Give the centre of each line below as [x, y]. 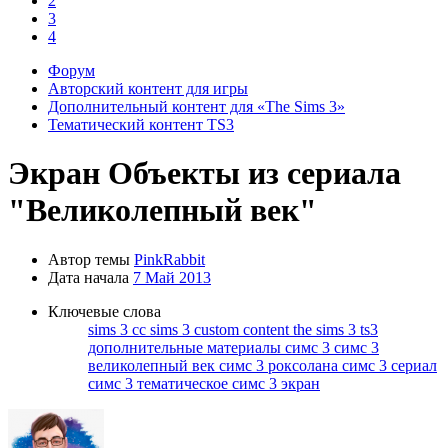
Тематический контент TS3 [141, 124]
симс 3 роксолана [280, 365]
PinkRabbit [169, 259]
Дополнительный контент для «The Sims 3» [196, 106]
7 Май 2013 [172, 277]
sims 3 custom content [221, 329]
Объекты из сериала [254, 173]
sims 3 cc [119, 329]
